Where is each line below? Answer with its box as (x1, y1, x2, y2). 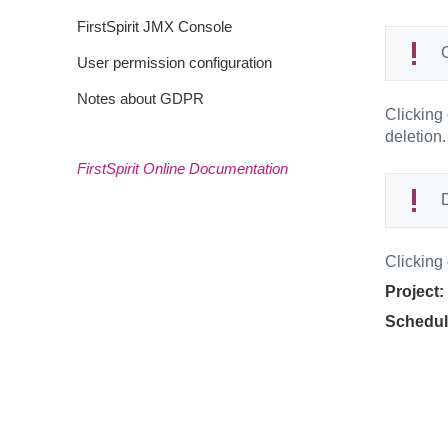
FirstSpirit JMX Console (77, 18, 232, 35)
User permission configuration (77, 54, 272, 71)
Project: (384, 283, 444, 300)
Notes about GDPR (77, 90, 204, 107)
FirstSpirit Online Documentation (77, 160, 288, 177)
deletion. (384, 128, 446, 145)
